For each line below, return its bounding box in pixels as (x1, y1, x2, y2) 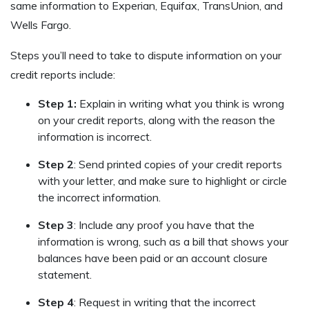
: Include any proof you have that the (74, 218, 255, 232)
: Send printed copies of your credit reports (74, 157, 282, 172)
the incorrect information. (38, 190, 161, 205)
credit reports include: (10, 68, 115, 82)
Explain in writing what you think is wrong (77, 97, 284, 111)
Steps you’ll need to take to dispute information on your (10, 48, 281, 63)
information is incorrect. (38, 130, 152, 144)
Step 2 (38, 157, 74, 172)
